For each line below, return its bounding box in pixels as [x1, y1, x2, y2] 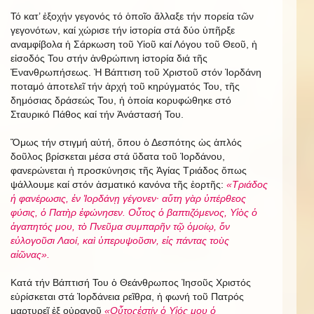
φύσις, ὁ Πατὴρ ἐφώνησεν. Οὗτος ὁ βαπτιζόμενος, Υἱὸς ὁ [11, 207, 257, 219]
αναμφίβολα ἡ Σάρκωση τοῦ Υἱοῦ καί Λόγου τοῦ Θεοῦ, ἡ [11, 39, 257, 50]
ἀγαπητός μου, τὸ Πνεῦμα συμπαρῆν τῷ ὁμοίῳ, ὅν [11, 221, 230, 233]
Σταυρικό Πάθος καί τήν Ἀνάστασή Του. [11, 109, 184, 121]
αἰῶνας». [11, 249, 50, 261]
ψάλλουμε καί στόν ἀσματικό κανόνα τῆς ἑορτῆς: [11, 179, 226, 191]
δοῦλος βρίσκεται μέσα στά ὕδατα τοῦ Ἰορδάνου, [11, 151, 225, 163]
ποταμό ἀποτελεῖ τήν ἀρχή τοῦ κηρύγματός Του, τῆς [11, 81, 240, 93]
